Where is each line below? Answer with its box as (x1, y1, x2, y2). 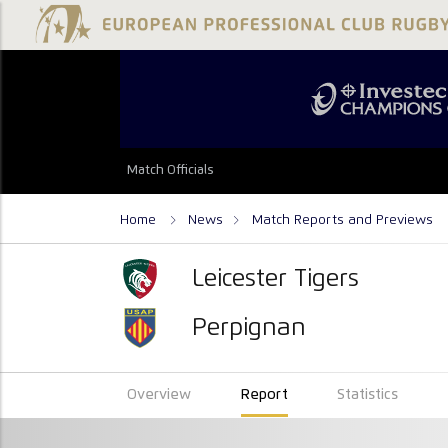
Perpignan (192, 315, 307, 340)
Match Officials (127, 164, 215, 178)
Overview (127, 388, 192, 403)
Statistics (337, 388, 399, 403)
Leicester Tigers (192, 266, 360, 291)
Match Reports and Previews (252, 212, 433, 227)
